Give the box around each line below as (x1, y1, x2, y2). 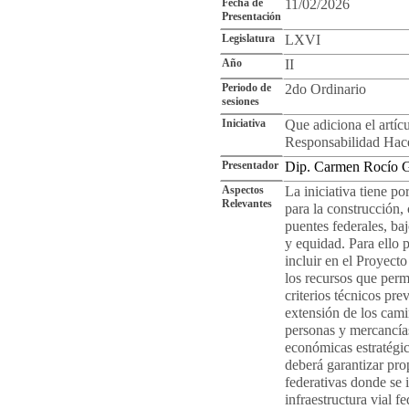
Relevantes (222, 197, 272, 210)
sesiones (222, 95, 259, 108)
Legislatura (222, 32, 275, 45)
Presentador (222, 159, 278, 172)
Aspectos (222, 184, 264, 196)
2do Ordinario (285, 81, 366, 98)
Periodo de (222, 81, 271, 94)
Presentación (222, 10, 281, 23)
